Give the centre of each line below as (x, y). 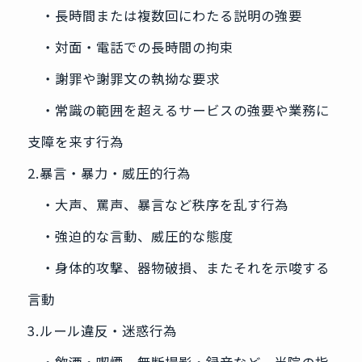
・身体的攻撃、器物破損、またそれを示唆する (178, 268)
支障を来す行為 (75, 142)
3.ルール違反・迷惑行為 (102, 331)
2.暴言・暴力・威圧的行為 (109, 173)
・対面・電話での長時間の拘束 (130, 47)
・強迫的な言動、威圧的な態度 (130, 236)
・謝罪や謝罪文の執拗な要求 (123, 79)
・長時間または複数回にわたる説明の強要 (164, 16)
